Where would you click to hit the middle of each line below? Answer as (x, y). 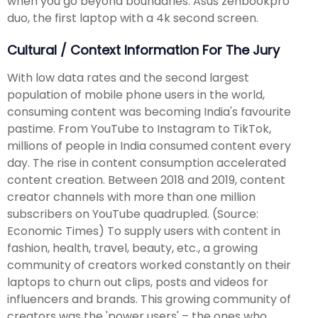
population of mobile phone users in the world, (136, 94)
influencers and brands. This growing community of (149, 299)
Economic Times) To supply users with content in (144, 231)
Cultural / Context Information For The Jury (143, 50)
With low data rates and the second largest (128, 77)
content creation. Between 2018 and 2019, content (146, 180)
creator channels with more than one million (131, 197)
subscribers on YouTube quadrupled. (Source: (133, 214)
